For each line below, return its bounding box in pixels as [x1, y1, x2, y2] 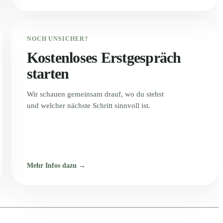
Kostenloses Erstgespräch [26, 49, 181, 66]
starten [26, 65, 69, 82]
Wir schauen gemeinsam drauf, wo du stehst [26, 90, 164, 98]
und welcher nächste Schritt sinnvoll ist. [26, 101, 150, 110]
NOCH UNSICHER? [26, 35, 89, 42]
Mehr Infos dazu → [26, 161, 86, 169]
